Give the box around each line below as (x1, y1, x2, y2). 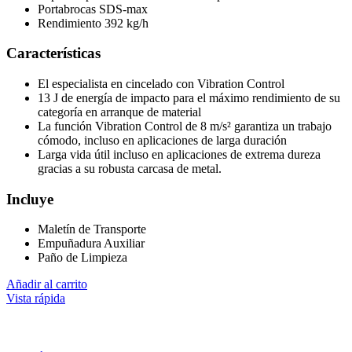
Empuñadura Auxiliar (38, 236, 145, 251)
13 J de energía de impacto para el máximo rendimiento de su (38, 91, 340, 104)
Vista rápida (6, 291, 65, 306)
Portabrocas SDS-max (38, 2, 148, 16)
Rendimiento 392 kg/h (38, 16, 148, 30)
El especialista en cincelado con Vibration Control (38, 77, 284, 90)
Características (6, 45, 101, 62)
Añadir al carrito (6, 277, 87, 291)
